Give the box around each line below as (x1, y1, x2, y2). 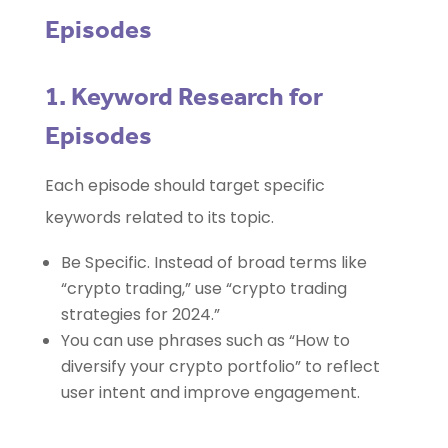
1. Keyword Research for (44, 81, 323, 113)
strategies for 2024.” (60, 303, 220, 327)
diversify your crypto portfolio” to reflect (60, 355, 380, 379)
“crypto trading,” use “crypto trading (60, 277, 347, 301)
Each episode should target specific (44, 174, 325, 198)
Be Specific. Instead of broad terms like (60, 251, 367, 275)
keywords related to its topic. (44, 206, 274, 230)
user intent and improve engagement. (60, 381, 360, 405)
